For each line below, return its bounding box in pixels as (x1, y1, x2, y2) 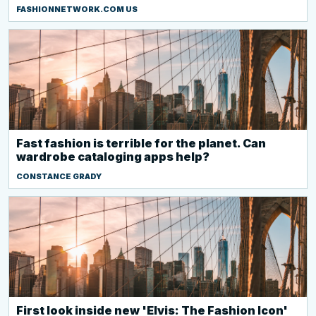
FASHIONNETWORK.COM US (16, 4, 138, 14)
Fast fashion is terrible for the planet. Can (16, 136, 266, 150)
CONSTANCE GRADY (16, 171, 102, 181)
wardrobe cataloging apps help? (16, 150, 209, 164)
